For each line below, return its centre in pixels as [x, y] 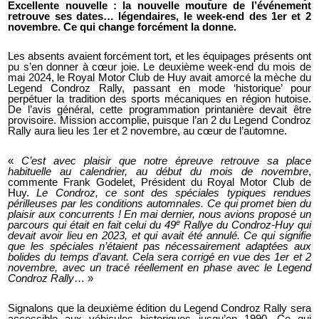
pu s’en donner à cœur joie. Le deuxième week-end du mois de [159, 67]
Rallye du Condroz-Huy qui [247, 225]
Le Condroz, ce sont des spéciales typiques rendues [174, 193]
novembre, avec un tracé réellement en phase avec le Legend [159, 268]
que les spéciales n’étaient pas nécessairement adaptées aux [159, 247]
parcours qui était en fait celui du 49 [92, 225]
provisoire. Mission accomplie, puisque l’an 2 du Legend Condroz [159, 121]
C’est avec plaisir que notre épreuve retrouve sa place [166, 161]
